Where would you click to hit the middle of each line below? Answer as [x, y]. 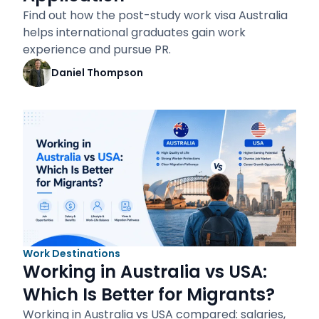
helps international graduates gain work [134, 32]
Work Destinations [72, 253]
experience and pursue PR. [97, 49]
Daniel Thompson [97, 73]
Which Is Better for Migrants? [149, 294]
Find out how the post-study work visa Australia [155, 15]
